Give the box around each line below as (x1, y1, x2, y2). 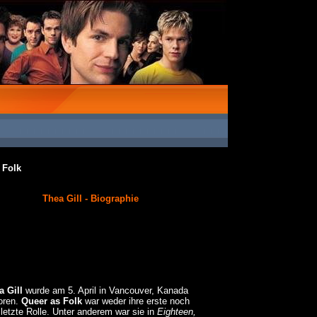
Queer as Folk (21, 296, 82, 307)
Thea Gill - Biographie (42, 193, 139, 204)
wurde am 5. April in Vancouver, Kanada (23, 285, 188, 296)
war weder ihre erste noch (82, 296, 190, 307)
